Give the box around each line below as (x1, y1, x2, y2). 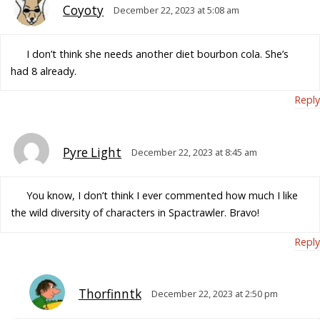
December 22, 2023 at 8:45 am (131, 145, 258, 159)
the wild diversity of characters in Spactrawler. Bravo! (11, 206, 260, 220)
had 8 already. (11, 64, 77, 78)
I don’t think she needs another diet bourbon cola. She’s (26, 46, 289, 61)
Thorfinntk (78, 286, 141, 303)
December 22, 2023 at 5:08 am (114, 4, 240, 17)
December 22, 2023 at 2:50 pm (151, 287, 278, 301)
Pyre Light (63, 144, 122, 161)
